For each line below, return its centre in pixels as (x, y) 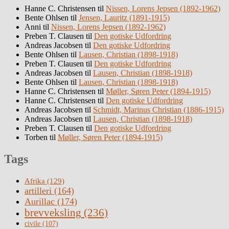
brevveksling (53, 213)
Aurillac (40, 202)
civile (32, 224)
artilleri (38, 191)
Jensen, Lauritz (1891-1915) (124, 18)
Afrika (35, 181)
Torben (36, 138)
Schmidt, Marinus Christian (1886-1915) (158, 110)
